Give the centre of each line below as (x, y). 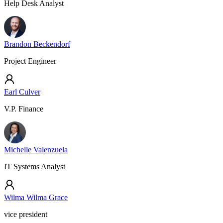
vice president (26, 214)
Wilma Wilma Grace (36, 197)
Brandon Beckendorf (37, 44)
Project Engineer (30, 61)
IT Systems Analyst (35, 167)
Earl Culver (22, 92)
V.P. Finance (24, 109)
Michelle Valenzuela (36, 150)
